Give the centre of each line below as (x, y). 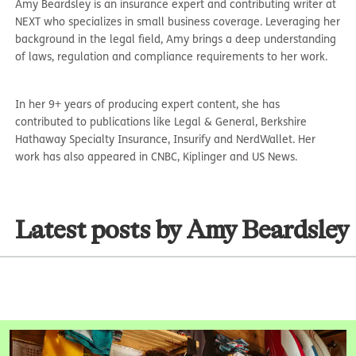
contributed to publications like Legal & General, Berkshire (161, 122)
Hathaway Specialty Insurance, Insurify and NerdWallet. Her (166, 139)
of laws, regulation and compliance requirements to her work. (172, 56)
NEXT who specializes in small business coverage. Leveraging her (178, 21)
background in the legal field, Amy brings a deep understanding (176, 39)
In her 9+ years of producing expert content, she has (148, 104)
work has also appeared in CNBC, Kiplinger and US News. (157, 157)
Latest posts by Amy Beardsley (182, 230)
